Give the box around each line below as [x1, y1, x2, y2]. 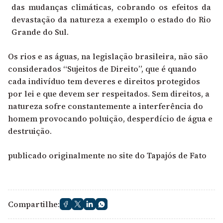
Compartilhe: [8, 198, 60, 210]
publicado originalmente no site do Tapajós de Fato [8, 149, 207, 161]
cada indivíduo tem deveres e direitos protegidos [8, 75, 200, 87]
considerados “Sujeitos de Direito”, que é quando [8, 63, 197, 74]
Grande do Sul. [11, 26, 69, 37]
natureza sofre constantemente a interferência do [8, 100, 203, 111]
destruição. [8, 125, 52, 136]
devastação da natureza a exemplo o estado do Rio [11, 13, 211, 25]
